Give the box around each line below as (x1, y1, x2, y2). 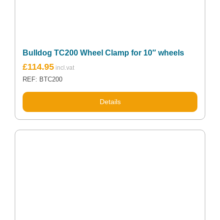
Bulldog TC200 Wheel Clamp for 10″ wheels (23, 49, 184, 57)
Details (99, 98, 121, 106)
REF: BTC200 (23, 76, 62, 83)
